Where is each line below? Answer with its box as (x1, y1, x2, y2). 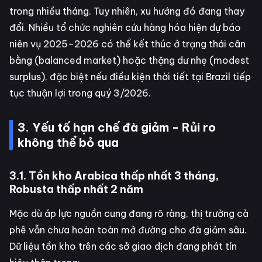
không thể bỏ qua (18, 135, 119, 150)
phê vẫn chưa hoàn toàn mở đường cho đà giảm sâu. (9, 223, 247, 236)
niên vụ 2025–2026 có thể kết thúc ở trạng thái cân (9, 37, 246, 50)
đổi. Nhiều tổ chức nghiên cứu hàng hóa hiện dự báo (9, 21, 241, 33)
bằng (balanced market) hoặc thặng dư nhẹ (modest (9, 54, 249, 66)
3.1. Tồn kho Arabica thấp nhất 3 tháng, (9, 168, 219, 182)
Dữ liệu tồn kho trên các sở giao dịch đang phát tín (9, 240, 237, 252)
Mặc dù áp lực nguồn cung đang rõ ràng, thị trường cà (9, 207, 249, 219)
